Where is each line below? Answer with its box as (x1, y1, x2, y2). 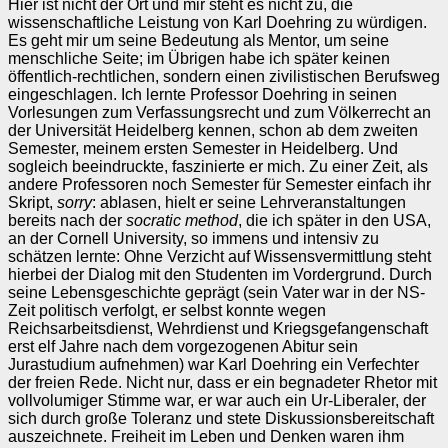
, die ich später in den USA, (238, 211, 431, 229)
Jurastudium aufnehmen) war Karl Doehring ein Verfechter (8, 355, 419, 373)
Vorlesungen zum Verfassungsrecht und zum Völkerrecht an (8, 103, 431, 121)
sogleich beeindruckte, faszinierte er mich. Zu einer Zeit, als (8, 157, 428, 175)
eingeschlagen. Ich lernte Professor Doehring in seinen (8, 85, 397, 103)
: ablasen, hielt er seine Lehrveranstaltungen (92, 193, 406, 211)
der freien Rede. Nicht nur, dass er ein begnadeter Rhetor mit (8, 373, 437, 391)
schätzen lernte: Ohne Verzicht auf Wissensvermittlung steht (8, 247, 431, 265)
